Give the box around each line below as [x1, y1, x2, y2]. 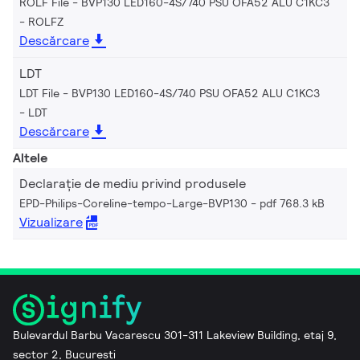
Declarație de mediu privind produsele [19, 174, 246, 192]
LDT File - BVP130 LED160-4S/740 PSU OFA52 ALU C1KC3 [19, 85, 320, 100]
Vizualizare [19, 213, 83, 231]
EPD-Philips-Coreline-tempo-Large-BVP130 [19, 195, 247, 211]
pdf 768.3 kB [260, 195, 325, 211]
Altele [13, 149, 47, 166]
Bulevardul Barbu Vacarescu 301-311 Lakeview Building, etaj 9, [13, 327, 337, 342]
